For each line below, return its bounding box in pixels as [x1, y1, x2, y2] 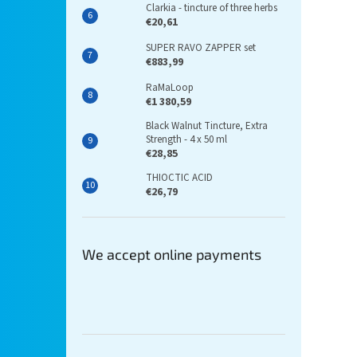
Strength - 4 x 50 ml [146, 132, 227, 147]
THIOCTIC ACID [146, 171, 213, 186]
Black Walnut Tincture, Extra [146, 119, 268, 134]
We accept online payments [82, 245, 261, 264]
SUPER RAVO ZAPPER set [146, 41, 256, 56]
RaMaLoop [146, 80, 194, 96]
